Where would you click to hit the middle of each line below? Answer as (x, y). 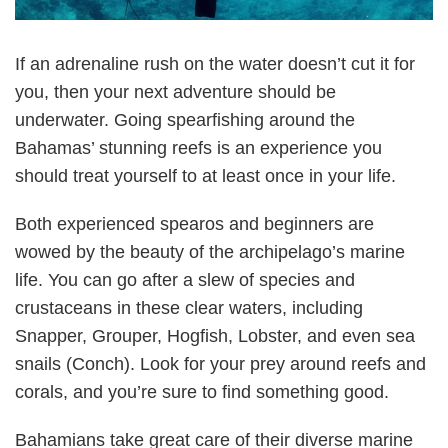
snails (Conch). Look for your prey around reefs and (220, 364)
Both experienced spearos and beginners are (194, 224)
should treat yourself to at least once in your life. (205, 176)
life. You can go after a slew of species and (185, 280)
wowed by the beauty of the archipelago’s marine (210, 252)
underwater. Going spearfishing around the (185, 120)
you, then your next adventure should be (175, 92)
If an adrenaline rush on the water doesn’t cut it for (215, 64)
